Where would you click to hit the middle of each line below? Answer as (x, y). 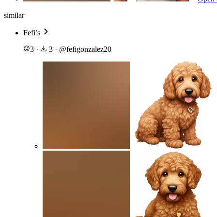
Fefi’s (33, 32)
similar (14, 15)
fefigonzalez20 (89, 49)
